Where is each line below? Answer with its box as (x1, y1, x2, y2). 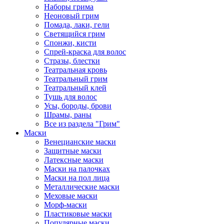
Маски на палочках (44, 164, 110, 173)
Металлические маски (44, 182, 119, 191)
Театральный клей (44, 83, 106, 92)
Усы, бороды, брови (44, 101, 111, 110)
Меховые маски (44, 191, 97, 200)
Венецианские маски (44, 137, 116, 146)
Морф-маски (44, 200, 87, 209)
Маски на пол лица (44, 173, 109, 182)
